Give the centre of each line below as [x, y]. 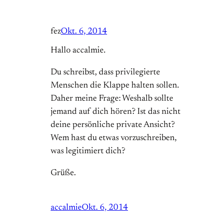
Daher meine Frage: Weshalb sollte [112, 99]
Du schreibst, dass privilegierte [105, 73]
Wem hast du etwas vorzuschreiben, [114, 138]
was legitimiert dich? [88, 152]
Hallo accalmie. [78, 51]
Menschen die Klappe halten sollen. [115, 86]
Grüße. [63, 173]
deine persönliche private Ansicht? [113, 125]
